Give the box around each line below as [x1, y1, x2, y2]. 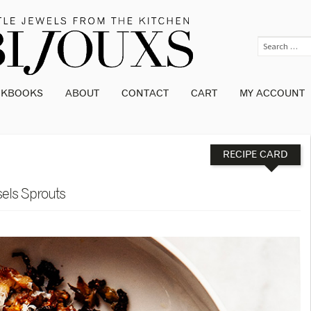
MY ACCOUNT [239, 88, 305, 99]
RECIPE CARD [223, 150, 288, 160]
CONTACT [121, 88, 169, 99]
